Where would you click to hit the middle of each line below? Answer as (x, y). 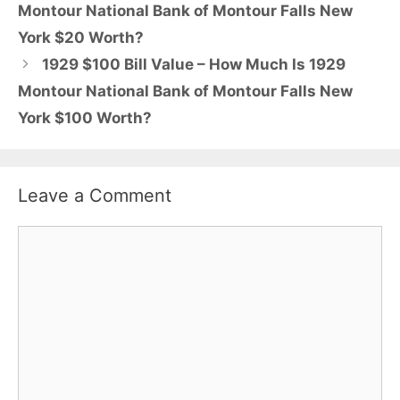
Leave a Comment (95, 196)
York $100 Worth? (85, 118)
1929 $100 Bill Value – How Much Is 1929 (194, 65)
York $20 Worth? (81, 38)
